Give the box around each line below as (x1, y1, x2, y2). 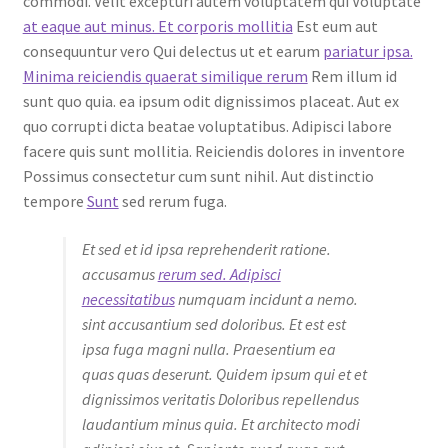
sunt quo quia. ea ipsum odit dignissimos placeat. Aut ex (22, 91, 399, 112)
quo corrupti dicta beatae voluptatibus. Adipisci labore (22, 116, 392, 137)
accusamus (81, 263, 158, 284)
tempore (22, 191, 87, 212)
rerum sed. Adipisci (157, 263, 281, 284)
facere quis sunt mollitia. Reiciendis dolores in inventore (22, 141, 405, 162)
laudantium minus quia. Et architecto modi (81, 413, 360, 434)
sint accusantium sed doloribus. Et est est (81, 313, 346, 334)
